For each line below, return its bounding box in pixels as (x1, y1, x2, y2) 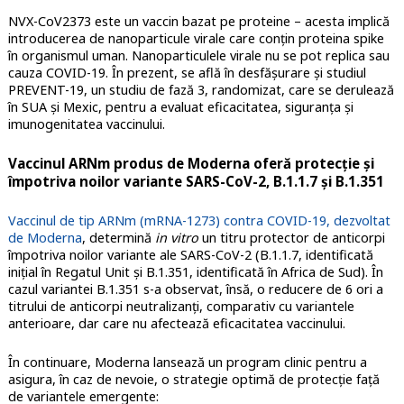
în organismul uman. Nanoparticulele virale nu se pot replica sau (7, 46, 390, 64)
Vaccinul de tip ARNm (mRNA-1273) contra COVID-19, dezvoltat (7, 211, 390, 229)
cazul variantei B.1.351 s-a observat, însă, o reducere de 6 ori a (7, 280, 383, 298)
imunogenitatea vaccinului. (7, 115, 165, 133)
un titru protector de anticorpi (197, 228, 385, 246)
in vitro (154, 228, 198, 246)
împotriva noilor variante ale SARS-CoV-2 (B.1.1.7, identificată (7, 245, 373, 263)
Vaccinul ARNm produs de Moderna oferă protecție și (7, 153, 374, 172)
